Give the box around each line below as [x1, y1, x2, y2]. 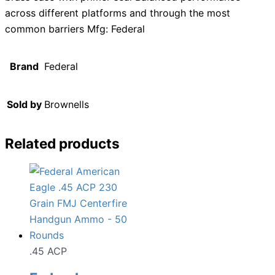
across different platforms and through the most [5, 7, 230, 20]
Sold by [7, 98, 42, 111]
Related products [5, 134, 120, 152]
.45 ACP [29, 244, 67, 257]
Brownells [44, 98, 89, 111]
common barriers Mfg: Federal [5, 23, 145, 36]
